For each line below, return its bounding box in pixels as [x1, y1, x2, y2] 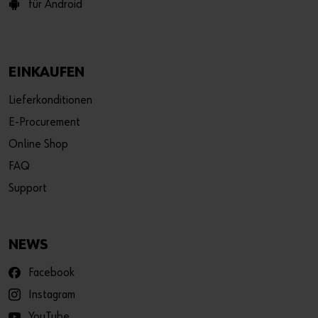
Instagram [28, 289, 75, 302]
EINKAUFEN [9, 65, 84, 80]
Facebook [28, 267, 75, 280]
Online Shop [9, 138, 68, 151]
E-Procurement [9, 116, 80, 129]
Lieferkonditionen [9, 94, 92, 107]
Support [9, 182, 47, 195]
